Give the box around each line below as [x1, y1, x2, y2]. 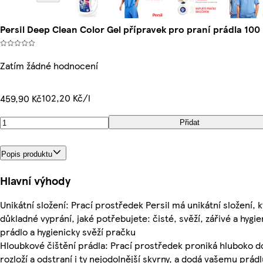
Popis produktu [1, 149, 52, 159]
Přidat [179, 117, 200, 127]
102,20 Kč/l [42, 91, 90, 104]
